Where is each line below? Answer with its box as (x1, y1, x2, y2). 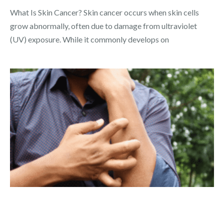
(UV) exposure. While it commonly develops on (10, 34, 169, 44)
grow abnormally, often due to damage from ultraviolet (10, 21, 197, 31)
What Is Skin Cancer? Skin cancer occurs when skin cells (10, 7, 199, 17)
